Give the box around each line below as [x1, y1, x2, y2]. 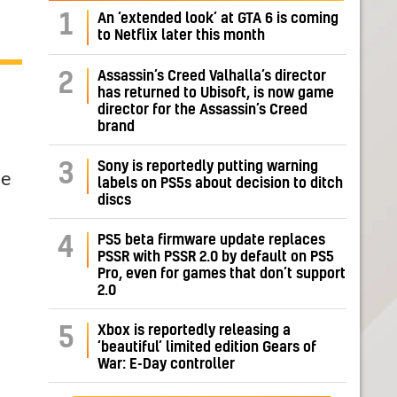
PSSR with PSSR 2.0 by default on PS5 [97, 250, 334, 265]
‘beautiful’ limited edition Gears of [97, 340, 316, 355]
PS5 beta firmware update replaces [97, 233, 325, 248]
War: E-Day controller [97, 357, 235, 372]
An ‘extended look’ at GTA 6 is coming [97, 12, 339, 27]
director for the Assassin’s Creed [97, 103, 307, 118]
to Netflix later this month [97, 28, 265, 43]
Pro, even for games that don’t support [97, 267, 346, 282]
